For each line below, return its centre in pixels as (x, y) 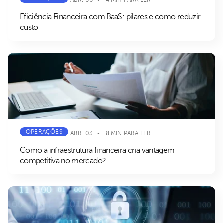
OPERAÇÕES (44, 132)
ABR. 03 (81, 133)
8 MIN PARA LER (128, 133)
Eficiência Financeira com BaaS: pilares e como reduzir (110, 17)
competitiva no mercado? (63, 161)
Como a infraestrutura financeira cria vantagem (97, 151)
